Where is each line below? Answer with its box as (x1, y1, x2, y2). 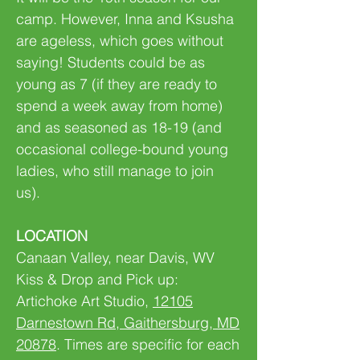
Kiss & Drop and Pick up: (16, 270, 178, 288)
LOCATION (16, 227, 88, 245)
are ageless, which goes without (16, 31, 223, 50)
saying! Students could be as (16, 53, 205, 72)
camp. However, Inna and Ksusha (16, 10, 234, 28)
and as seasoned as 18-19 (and (16, 118, 222, 137)
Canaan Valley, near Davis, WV (16, 248, 215, 267)
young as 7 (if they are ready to (16, 75, 217, 93)
